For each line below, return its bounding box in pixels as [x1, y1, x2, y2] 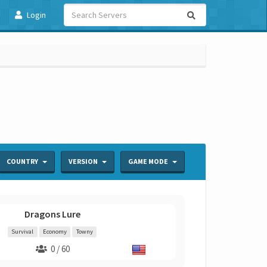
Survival [11, 228, 34, 235]
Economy [43, 228, 67, 235]
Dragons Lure [24, 208, 80, 220]
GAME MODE [128, 157, 169, 166]
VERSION [69, 157, 99, 166]
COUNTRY [7, 157, 39, 166]
